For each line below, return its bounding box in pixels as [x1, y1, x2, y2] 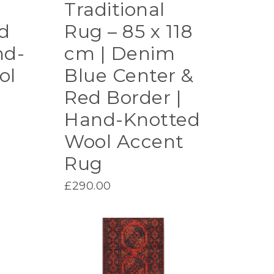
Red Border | [64, 86, 182, 109]
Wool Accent [64, 130, 184, 153]
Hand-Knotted [64, 108, 201, 131]
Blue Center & [64, 64, 194, 87]
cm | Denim [64, 42, 176, 65]
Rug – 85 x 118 [64, 20, 193, 43]
